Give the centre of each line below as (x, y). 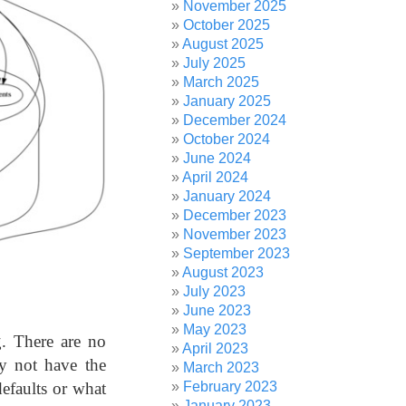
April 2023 (216, 348)
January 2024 (227, 196)
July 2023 (215, 291)
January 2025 (227, 101)
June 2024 (217, 158)
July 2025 (215, 63)
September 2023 (237, 253)
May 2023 (215, 329)
